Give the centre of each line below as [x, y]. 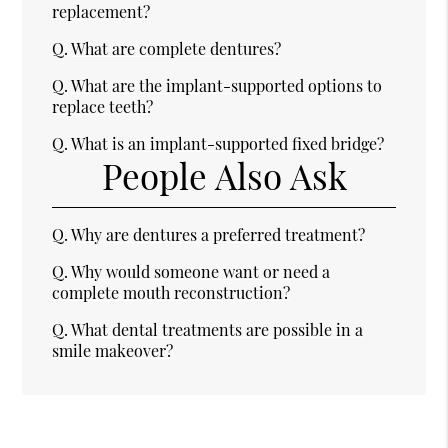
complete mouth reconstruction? [171, 293]
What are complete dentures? [176, 48]
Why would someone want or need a [201, 272]
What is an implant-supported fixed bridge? [228, 143]
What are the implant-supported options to [227, 85]
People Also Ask [224, 176]
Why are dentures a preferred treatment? [218, 235]
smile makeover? [113, 351]
